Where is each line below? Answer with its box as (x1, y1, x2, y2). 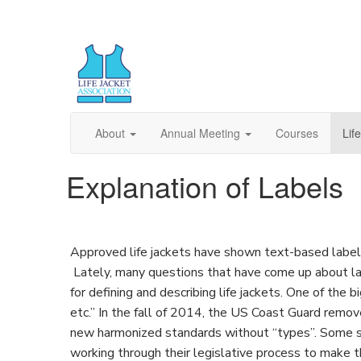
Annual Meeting (160, 125, 240, 141)
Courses (276, 125, 318, 141)
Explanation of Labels (66, 165, 343, 206)
